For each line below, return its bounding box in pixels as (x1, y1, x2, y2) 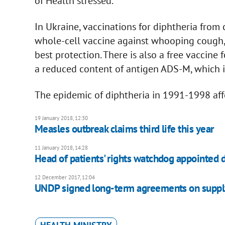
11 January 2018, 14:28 (34, 144, 88, 151)
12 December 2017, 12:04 (34, 173, 95, 181)
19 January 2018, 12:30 (34, 114, 88, 122)
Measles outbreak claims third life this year (34, 122, 214, 136)
